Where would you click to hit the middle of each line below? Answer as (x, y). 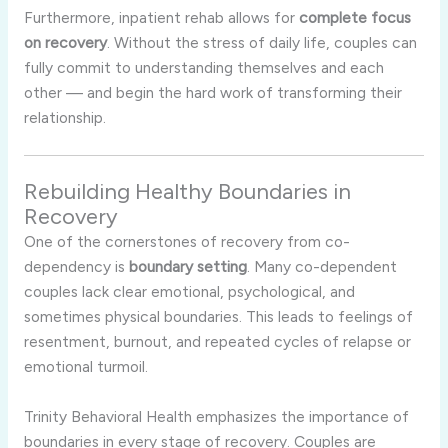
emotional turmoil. (85, 366)
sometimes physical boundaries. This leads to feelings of (218, 316)
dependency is (76, 266)
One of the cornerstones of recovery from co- (186, 241)
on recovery (65, 42)
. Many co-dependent (321, 266)
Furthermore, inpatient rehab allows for (161, 17)
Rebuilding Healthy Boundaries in (187, 191)
